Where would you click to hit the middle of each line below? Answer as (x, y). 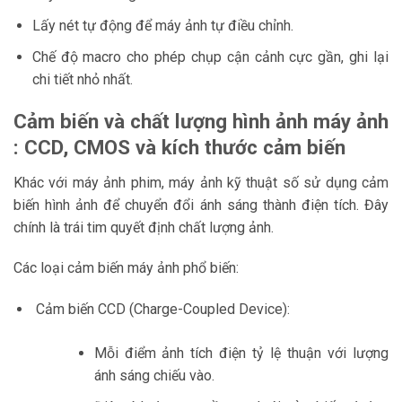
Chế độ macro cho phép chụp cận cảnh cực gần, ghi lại (210, 57)
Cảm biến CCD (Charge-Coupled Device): (161, 310)
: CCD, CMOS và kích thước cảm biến (179, 148)
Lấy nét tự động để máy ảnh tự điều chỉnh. (162, 26)
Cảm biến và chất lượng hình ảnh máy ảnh (201, 122)
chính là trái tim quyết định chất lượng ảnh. (144, 227)
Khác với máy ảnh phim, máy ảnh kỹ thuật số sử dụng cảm (201, 182)
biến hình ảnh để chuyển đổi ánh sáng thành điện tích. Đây (201, 205)
